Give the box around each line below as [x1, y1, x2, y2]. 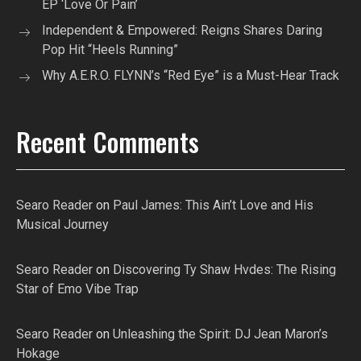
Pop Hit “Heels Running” [42, 42, 178, 58]
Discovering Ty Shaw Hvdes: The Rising [113, 262, 336, 278]
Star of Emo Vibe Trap [16, 281, 139, 297]
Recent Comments [16, 122, 199, 161]
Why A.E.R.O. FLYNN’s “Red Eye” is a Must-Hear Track [42, 68, 339, 84]
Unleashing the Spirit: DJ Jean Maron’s [113, 326, 328, 342]
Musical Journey [16, 217, 109, 233]
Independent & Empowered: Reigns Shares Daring [42, 23, 322, 39]
